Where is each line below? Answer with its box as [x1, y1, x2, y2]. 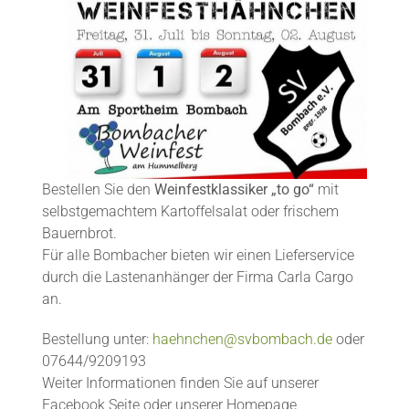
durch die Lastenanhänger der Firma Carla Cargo [41, 267, 353, 286]
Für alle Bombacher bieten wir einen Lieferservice [41, 246, 354, 264]
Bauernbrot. [41, 224, 117, 242]
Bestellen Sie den [41, 180, 151, 198]
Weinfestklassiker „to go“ [150, 180, 314, 198]
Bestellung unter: [41, 330, 152, 348]
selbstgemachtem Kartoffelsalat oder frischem [41, 202, 339, 220]
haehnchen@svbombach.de [152, 330, 332, 348]
